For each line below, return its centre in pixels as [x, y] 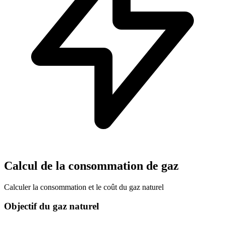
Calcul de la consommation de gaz [91, 165]
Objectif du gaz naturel [51, 206]
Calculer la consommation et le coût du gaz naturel [84, 187]
